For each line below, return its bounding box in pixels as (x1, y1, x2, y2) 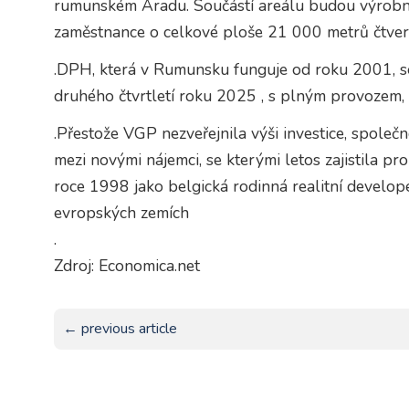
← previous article (62, 319, 177, 340)
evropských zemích (53, 202, 189, 225)
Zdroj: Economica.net (53, 255, 200, 278)
